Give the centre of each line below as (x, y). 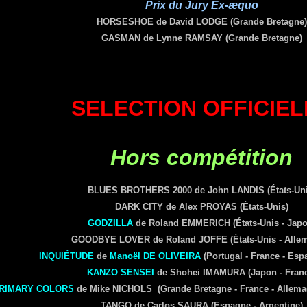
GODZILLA (110, 223)
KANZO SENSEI (120, 272)
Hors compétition (201, 158)
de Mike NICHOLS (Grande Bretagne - (156, 289)
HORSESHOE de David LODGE (162, 22)
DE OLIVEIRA (172, 256)
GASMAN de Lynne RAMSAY (162, 38)
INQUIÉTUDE (66, 256)
